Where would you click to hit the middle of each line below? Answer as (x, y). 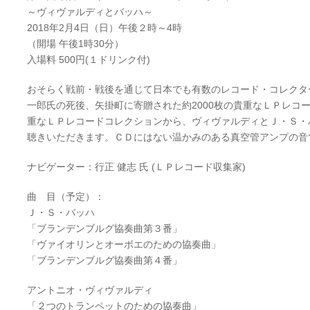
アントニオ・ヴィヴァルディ (90, 290)
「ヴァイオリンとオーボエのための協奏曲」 (124, 245)
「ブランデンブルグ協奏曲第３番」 (104, 229)
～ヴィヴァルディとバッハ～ (90, 12)
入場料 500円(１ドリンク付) (89, 60)
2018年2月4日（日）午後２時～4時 (104, 28)
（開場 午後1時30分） (75, 44)
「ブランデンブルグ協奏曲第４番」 (104, 261)
